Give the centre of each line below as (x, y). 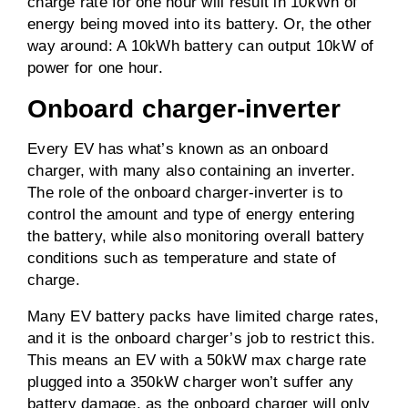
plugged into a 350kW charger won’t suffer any (191, 382)
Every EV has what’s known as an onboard (178, 149)
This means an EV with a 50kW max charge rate (197, 360)
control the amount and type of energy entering (191, 214)
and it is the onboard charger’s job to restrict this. (202, 338)
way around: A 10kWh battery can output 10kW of (201, 46)
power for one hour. (95, 68)
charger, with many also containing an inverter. (191, 171)
